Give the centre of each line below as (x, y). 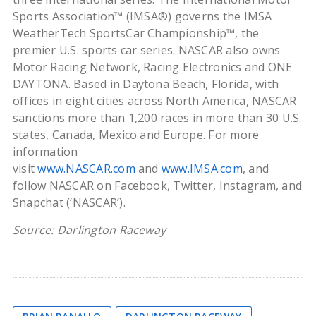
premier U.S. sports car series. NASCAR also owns (146, 50)
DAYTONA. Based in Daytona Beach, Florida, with (146, 84)
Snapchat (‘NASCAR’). (69, 203)
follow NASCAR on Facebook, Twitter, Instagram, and (157, 186)
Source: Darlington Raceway (89, 230)
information (45, 152)
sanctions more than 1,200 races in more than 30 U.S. (157, 118)
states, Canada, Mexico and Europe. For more (136, 135)
